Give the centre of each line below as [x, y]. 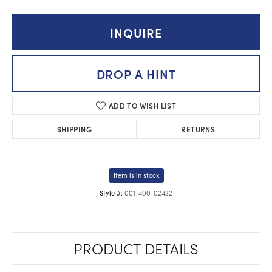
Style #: [111, 193]
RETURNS [198, 129]
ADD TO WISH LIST [142, 105]
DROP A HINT [136, 73]
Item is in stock [136, 175]
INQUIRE [136, 32]
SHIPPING [74, 129]
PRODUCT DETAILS [136, 248]
